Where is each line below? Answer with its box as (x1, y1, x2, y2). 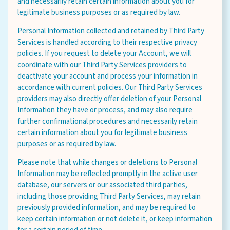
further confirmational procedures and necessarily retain (17, 116, 198, 127)
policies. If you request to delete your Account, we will (17, 48, 191, 59)
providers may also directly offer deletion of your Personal (17, 93, 201, 104)
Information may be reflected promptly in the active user (17, 168, 198, 179)
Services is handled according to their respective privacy (17, 37, 197, 48)
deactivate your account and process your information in (17, 71, 198, 82)
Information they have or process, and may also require (17, 105, 193, 116)
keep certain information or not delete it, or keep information (17, 214, 212, 224)
